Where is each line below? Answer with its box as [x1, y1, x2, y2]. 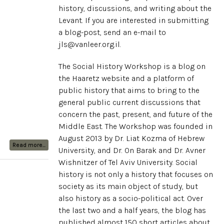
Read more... [12, 141, 45, 148]
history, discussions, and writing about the [58, 3, 211, 13]
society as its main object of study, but [58, 181, 198, 191]
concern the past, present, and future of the [58, 109, 212, 119]
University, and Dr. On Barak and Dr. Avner [58, 145, 205, 155]
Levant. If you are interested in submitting [58, 15, 208, 25]
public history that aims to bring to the [58, 85, 199, 95]
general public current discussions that [58, 97, 200, 107]
